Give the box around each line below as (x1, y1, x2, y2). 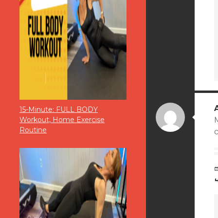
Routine (19, 126, 47, 135)
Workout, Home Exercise (19, 115, 105, 125)
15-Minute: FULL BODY (19, 105, 98, 114)
